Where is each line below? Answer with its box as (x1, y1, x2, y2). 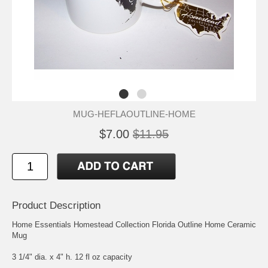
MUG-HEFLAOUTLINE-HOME (72, 108, 196, 119)
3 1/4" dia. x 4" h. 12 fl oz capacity (12, 252, 132, 261)
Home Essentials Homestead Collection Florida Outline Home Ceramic (12, 220, 256, 229)
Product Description (12, 199, 100, 211)
